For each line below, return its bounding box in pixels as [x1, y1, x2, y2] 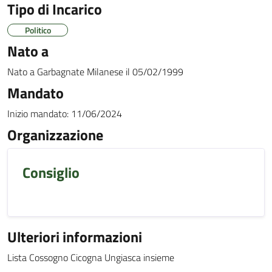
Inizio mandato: [7, 106, 69, 121]
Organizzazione [7, 124, 103, 146]
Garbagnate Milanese [37, 64, 123, 79]
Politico [24, 24, 51, 36]
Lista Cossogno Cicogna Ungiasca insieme [7, 250, 174, 265]
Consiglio [22, 161, 80, 183]
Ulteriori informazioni [7, 226, 142, 248]
